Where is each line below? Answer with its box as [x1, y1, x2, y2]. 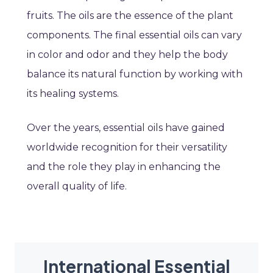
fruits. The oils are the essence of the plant [27, 10, 233, 22]
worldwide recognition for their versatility [27, 141, 227, 154]
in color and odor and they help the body [27, 49, 228, 61]
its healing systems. [27, 88, 121, 100]
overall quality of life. [27, 180, 129, 193]
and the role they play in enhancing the [27, 161, 221, 173]
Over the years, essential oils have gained [27, 122, 225, 134]
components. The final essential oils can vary [27, 29, 242, 41]
